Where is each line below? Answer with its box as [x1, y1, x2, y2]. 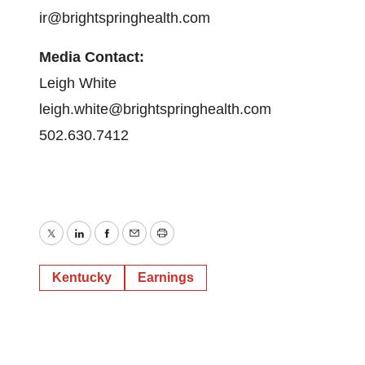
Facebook [105, 236, 170, 253]
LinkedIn [77, 236, 134, 253]
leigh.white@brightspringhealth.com [39, 101, 271, 117]
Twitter [50, 236, 94, 253]
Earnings [138, 270, 194, 284]
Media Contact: [39, 49, 144, 65]
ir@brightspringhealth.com [39, 10, 210, 26]
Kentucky [52, 270, 112, 284]
